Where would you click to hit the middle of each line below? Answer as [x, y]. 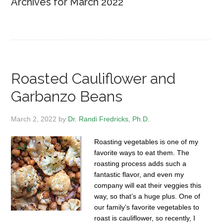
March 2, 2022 [34, 119]
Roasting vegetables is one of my [146, 142]
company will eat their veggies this [148, 185]
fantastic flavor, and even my [139, 174]
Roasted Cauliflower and [93, 79]
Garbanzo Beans [67, 96]
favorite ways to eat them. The [142, 153]
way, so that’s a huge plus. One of [147, 196]
